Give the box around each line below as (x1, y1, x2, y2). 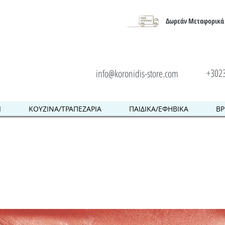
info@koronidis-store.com (96, 67, 178, 80)
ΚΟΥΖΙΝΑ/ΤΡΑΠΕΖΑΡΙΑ (29, 104, 101, 114)
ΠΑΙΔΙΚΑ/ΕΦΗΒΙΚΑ (129, 104, 188, 114)
